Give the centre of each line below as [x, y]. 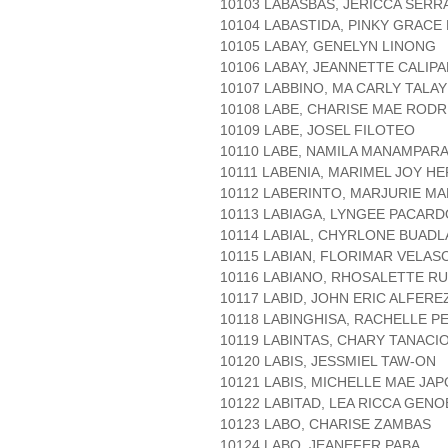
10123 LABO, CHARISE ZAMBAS [325, 424]
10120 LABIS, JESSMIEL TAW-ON [328, 361]
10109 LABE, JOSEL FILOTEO [317, 130]
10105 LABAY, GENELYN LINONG [328, 46]
